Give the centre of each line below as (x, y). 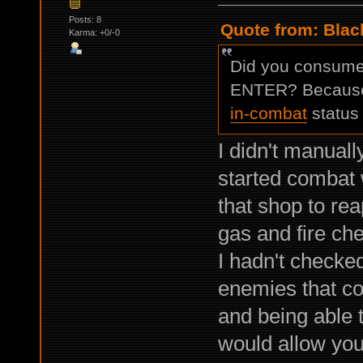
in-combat (268, 113)
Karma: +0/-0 (94, 32)
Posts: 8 (85, 19)
